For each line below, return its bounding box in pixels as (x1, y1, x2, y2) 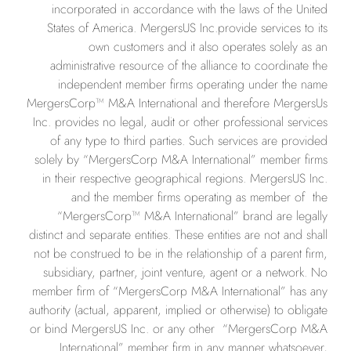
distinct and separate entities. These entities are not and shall (29, 226, 327, 244)
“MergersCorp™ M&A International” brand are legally (57, 207, 327, 225)
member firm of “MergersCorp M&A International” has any (32, 282, 327, 300)
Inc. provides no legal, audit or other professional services (33, 113, 327, 131)
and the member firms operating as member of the (71, 188, 327, 206)
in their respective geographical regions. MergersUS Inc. (42, 169, 327, 187)
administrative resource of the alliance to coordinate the (50, 56, 327, 74)
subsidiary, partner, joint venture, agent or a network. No (43, 263, 327, 281)
